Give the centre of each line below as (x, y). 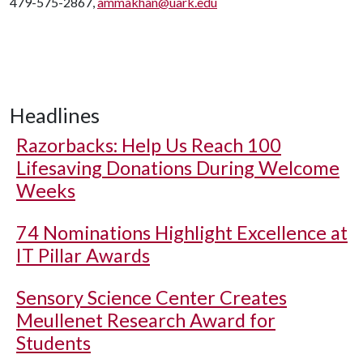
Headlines (55, 115)
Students (53, 343)
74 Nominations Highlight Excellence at (182, 233)
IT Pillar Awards (83, 255)
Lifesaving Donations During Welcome (178, 168)
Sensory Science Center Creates (152, 297)
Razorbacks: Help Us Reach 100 (149, 145)
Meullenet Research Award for (146, 320)
